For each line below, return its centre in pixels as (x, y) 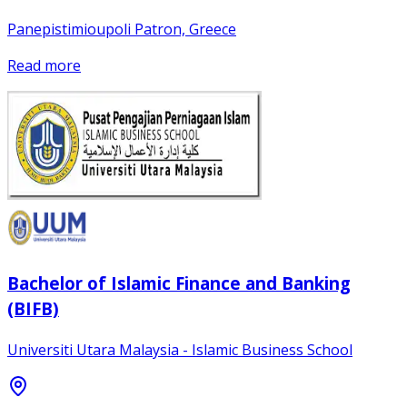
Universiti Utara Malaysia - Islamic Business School (180, 350)
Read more (44, 65)
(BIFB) (33, 309)
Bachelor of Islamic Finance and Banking (179, 283)
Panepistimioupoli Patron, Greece (122, 29)
